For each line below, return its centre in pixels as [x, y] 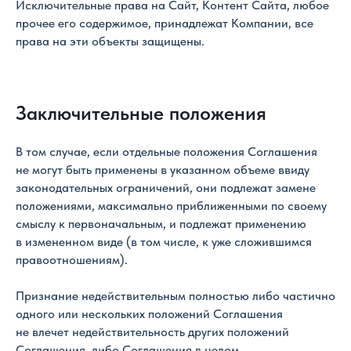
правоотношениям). [72, 260]
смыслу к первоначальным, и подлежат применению [161, 224]
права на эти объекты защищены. [110, 41]
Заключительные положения [141, 113]
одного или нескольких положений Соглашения [149, 314]
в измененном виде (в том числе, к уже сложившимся [164, 242]
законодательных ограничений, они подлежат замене [166, 188]
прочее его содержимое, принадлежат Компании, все [165, 23]
